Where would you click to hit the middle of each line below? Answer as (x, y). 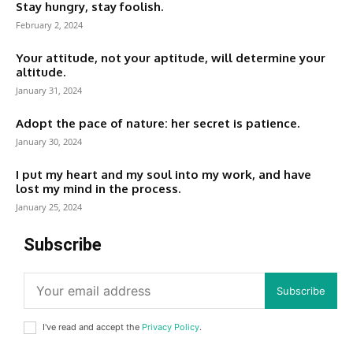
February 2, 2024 (49, 25)
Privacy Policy (171, 327)
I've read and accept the (92, 327)
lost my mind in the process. (98, 189)
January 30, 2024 (49, 141)
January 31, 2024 (49, 90)
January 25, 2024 (49, 207)
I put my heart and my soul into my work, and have (163, 175)
